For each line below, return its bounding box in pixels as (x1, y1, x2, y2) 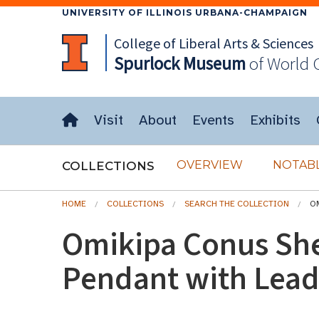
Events (192, 111, 234, 129)
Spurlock (113, 52, 179, 75)
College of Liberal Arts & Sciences (113, 34, 313, 52)
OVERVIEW (177, 158, 243, 172)
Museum (179, 52, 246, 75)
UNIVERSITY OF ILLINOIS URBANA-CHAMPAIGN (62, 7, 308, 18)
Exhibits (250, 111, 300, 129)
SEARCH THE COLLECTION (184, 199, 289, 209)
